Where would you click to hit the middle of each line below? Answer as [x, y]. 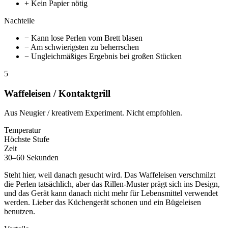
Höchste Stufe [27, 139]
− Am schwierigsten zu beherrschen [82, 47]
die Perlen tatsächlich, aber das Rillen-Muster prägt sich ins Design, [112, 184]
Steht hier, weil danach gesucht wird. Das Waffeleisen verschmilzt [110, 175]
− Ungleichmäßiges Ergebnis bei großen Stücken [103, 56]
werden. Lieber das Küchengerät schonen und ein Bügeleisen [103, 203]
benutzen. [20, 212]
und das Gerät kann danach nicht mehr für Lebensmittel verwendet [111, 193]
